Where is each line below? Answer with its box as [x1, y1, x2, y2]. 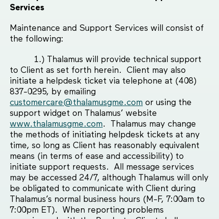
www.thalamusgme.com [10, 120, 103, 129]
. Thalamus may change [103, 120, 196, 129]
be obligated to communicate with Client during [10, 184, 196, 194]
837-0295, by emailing [10, 88, 96, 97]
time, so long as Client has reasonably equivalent [10, 141, 199, 151]
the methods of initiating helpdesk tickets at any [10, 131, 200, 140]
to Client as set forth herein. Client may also [10, 66, 186, 75]
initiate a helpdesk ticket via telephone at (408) [10, 77, 197, 86]
